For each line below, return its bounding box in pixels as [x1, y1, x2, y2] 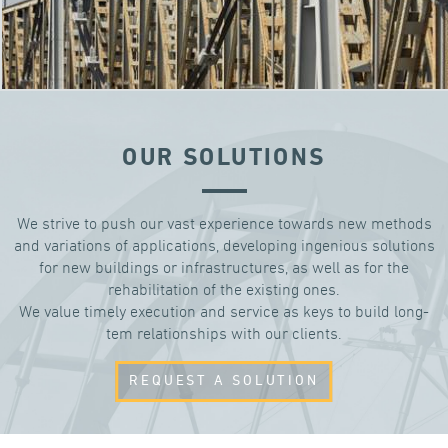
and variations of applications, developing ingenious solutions [13, 238, 435, 255]
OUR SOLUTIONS [122, 146, 326, 171]
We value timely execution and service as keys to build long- [19, 304, 429, 321]
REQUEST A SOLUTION [129, 374, 319, 389]
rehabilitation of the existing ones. [108, 282, 340, 299]
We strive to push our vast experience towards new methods [16, 216, 432, 233]
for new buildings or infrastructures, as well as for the [39, 260, 409, 277]
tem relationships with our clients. [106, 326, 342, 343]
